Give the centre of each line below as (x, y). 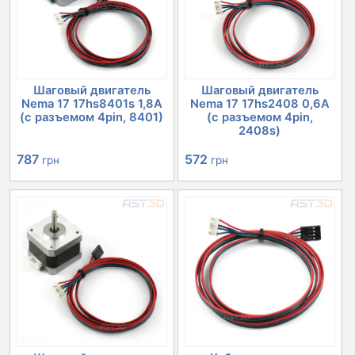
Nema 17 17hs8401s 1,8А (92, 104)
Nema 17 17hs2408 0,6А (260, 104)
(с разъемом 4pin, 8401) (92, 118)
